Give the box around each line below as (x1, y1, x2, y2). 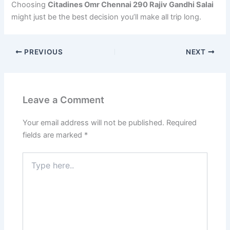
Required (166, 118, 197, 127)
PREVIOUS (22, 47, 63, 56)
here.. (22, 162, 42, 171)
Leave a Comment (23, 93, 105, 105)
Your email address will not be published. (23, 118, 165, 127)
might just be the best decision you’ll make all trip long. (11, 12, 202, 22)
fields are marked (23, 130, 85, 140)
